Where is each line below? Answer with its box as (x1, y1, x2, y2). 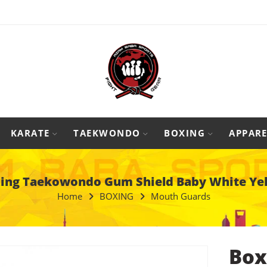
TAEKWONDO (73, 128, 141, 139)
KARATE (10, 128, 50, 139)
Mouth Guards (150, 191, 210, 202)
